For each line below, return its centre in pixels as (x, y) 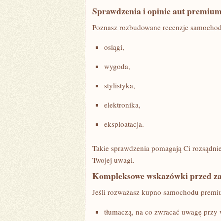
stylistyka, (120, 85)
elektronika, (122, 105)
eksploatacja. (124, 124)
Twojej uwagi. (113, 160)
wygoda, (117, 66)
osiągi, (114, 47)
